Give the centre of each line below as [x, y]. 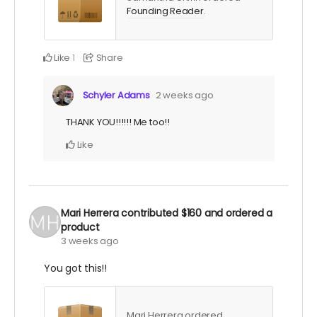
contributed [151, 213]
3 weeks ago [90, 241]
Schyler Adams [116, 96]
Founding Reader [165, 11]
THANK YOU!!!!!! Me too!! [118, 122]
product [80, 227]
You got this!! [76, 269]
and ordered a [237, 213]
